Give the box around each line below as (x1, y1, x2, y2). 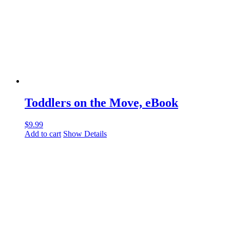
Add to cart (25, 129, 61, 139)
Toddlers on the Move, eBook (25, 96, 178, 110)
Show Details (63, 129, 107, 139)
